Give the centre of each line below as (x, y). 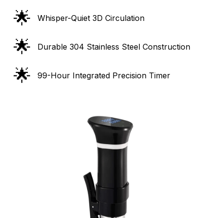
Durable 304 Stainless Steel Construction (114, 47)
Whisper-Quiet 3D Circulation (91, 18)
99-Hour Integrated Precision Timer (104, 76)
